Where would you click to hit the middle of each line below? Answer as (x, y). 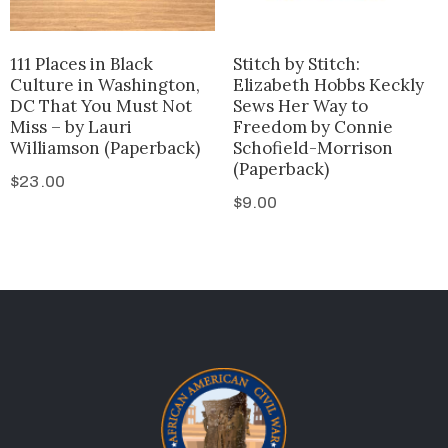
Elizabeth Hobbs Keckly (328, 85)
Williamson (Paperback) (105, 148)
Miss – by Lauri (71, 127)
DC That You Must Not (101, 106)
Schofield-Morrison (312, 148)
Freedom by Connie (312, 127)
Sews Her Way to (300, 106)
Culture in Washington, (105, 85)
